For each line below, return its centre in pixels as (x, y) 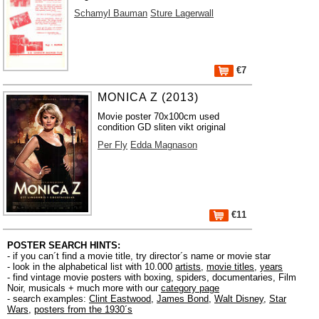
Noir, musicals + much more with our (84, 288)
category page (190, 288)
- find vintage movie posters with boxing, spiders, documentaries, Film (152, 277)
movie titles (230, 267)
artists (188, 267)
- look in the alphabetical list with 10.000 (91, 267)
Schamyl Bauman (111, 13)
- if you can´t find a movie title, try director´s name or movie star (139, 256)
